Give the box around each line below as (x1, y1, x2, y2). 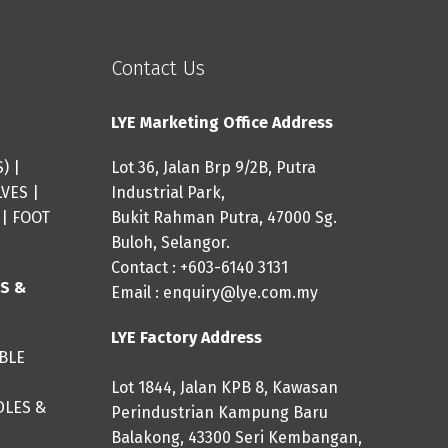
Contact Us (110, 55, 205, 80)
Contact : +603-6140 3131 (110, 257, 288, 277)
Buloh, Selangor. (110, 232, 230, 252)
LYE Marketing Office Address (110, 112, 333, 132)
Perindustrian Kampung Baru (110, 402, 328, 422)
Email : (110, 282, 163, 302)
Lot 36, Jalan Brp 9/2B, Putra (110, 157, 316, 177)
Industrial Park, (110, 182, 225, 202)
